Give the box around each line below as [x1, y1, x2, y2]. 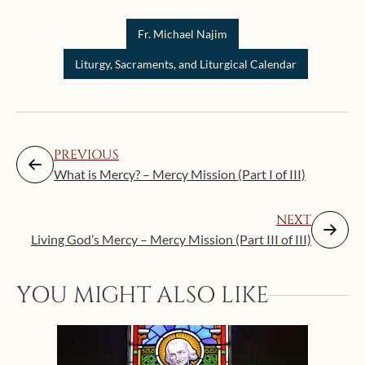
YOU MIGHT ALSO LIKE [16, 280, 269, 311]
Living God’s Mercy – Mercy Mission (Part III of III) [31, 231, 311, 248]
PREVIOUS [54, 146, 119, 165]
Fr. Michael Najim [138, 27, 227, 42]
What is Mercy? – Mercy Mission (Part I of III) [54, 166, 306, 182]
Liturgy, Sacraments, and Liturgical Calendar [75, 57, 297, 72]
